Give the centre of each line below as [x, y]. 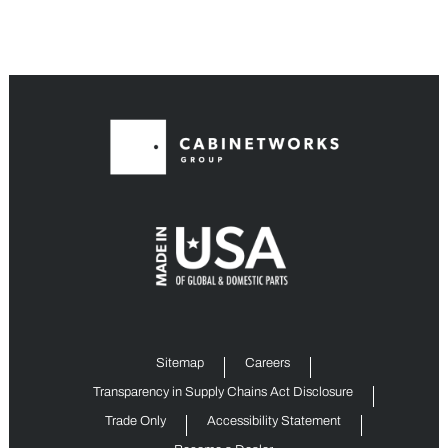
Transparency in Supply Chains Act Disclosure [223, 391]
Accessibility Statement [274, 420]
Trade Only [136, 420]
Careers [268, 362]
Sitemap [180, 362]
